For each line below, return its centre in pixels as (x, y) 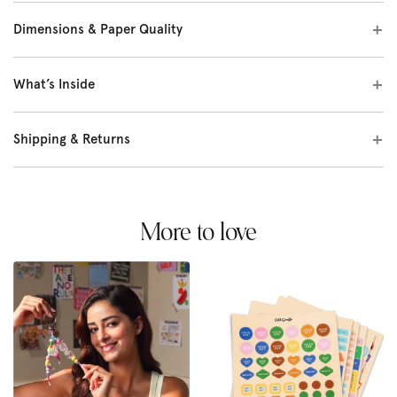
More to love (198, 234)
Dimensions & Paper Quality (98, 29)
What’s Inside (54, 84)
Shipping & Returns (72, 139)
